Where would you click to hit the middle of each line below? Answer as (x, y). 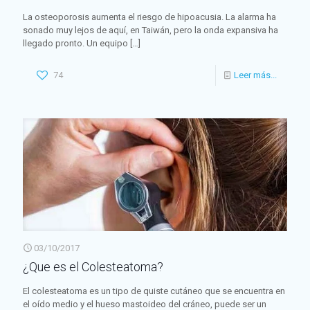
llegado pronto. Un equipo (75, 43)
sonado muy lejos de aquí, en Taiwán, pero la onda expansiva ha (151, 30)
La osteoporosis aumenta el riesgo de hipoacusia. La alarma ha (149, 17)
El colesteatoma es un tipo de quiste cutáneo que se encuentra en (154, 291)
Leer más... (255, 75)
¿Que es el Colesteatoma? (93, 267)
